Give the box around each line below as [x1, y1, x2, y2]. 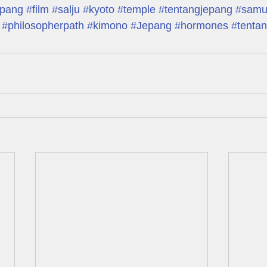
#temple [117, 3, 156, 15]
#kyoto [83, 3, 114, 15]
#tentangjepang [159, 3, 232, 15]
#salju [52, 3, 80, 15]
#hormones [175, 19, 228, 32]
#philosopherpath [2, 19, 84, 32]
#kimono [87, 19, 128, 32]
